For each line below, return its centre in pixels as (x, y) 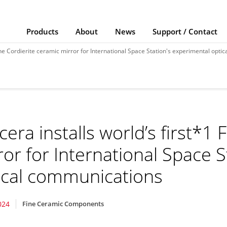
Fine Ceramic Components (63, 203)
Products (42, 31)
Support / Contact (185, 31)
